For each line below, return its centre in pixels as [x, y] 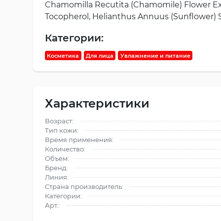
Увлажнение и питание [155, 55]
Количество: [65, 149]
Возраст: [59, 121]
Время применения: [79, 140]
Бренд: [56, 168]
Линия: [57, 177]
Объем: [57, 159]
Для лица [99, 55]
